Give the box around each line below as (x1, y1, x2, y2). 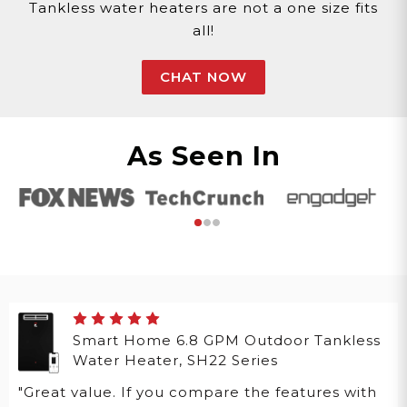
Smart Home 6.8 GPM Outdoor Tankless (73, 332, 382, 350)
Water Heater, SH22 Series (73, 352, 279, 370)
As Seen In (126, 139, 281, 172)
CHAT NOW (160, 67, 247, 85)
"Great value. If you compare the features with (18, 383, 377, 402)
